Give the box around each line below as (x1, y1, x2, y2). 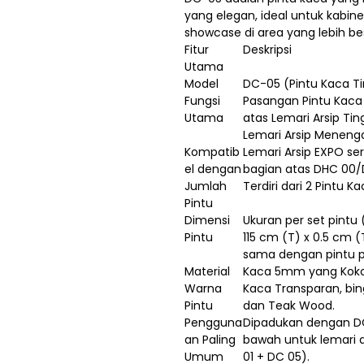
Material (184, 263, 230, 280)
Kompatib (184, 144, 240, 161)
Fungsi (184, 93, 220, 110)
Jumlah (184, 178, 227, 195)
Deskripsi (243, 41, 292, 58)
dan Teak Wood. (243, 297, 335, 314)
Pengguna (184, 314, 242, 331)
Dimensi (184, 212, 230, 229)
